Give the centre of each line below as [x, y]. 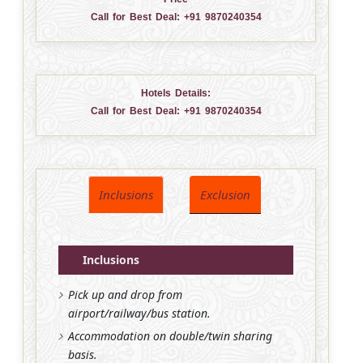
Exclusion [225, 194]
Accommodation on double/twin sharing [170, 335]
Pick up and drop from [125, 294]
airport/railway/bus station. [139, 313]
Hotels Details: [176, 93]
